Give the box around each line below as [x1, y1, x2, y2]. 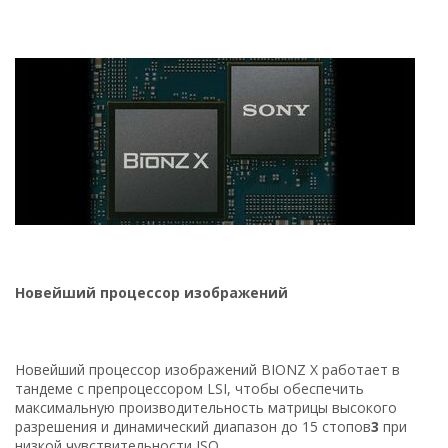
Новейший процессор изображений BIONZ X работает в [15, 359, 400, 379]
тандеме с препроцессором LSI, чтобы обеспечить [15, 378, 364, 398]
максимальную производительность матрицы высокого [15, 397, 397, 417]
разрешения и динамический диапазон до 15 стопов [15, 416, 371, 436]
